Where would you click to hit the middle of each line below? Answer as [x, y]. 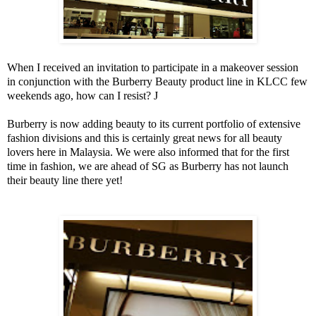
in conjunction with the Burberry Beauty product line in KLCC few [157, 82]
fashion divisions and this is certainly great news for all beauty [145, 138]
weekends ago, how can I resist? [80, 96]
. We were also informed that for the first [200, 152]
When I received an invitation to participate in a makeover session [153, 68]
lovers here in [38, 152]
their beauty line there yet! [65, 181]
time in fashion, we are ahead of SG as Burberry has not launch [148, 166]
